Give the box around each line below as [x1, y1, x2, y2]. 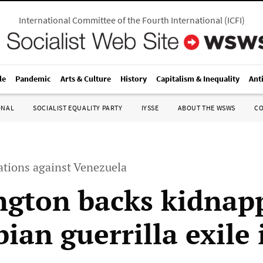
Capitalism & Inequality [156, 73, 240, 84]
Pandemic [15, 73, 51, 84]
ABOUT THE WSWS [177, 103, 235, 112]
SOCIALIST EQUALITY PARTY [33, 103, 123, 112]
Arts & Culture [60, 73, 111, 84]
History [120, 73, 147, 84]
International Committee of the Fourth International [18, 14, 222, 26]
